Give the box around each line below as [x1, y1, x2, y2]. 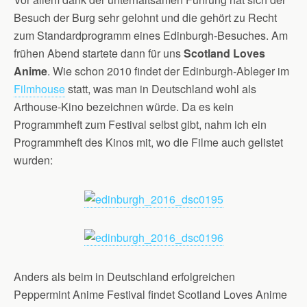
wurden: [14, 152, 53, 168]
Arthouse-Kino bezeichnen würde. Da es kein [14, 99, 234, 114]
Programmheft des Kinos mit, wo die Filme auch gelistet [14, 134, 283, 150]
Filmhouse [14, 81, 65, 97]
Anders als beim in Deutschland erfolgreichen [14, 269, 235, 284]
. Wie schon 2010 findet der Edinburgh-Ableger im [47, 63, 289, 79]
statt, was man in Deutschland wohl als [65, 81, 256, 97]
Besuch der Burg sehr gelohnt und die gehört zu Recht [14, 10, 277, 25]
